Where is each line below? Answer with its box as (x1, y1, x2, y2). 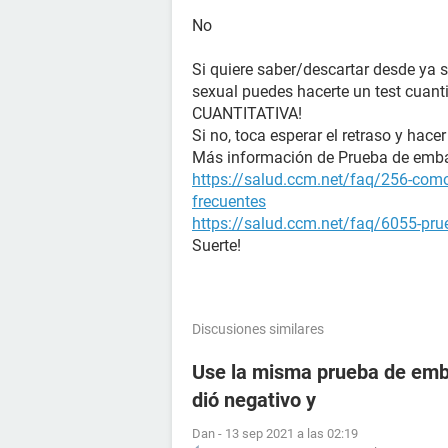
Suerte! (192, 236, 241, 255)
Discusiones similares (192, 321, 324, 337)
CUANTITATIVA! (192, 104, 302, 123)
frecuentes (192, 192, 266, 211)
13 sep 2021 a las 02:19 (225, 426, 358, 441)
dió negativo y (192, 388, 316, 412)
